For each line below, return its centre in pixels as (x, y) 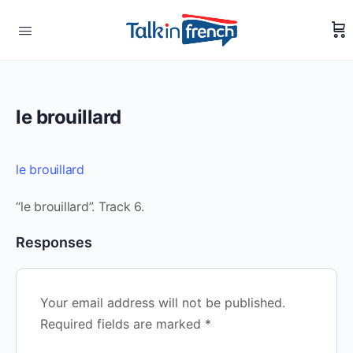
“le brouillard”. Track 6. (80, 206)
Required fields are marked (123, 324)
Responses (54, 242)
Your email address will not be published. (163, 303)
